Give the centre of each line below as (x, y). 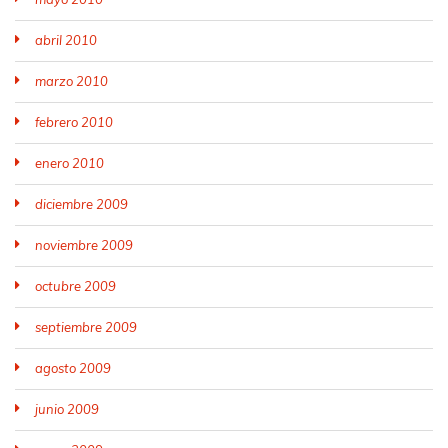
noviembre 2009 (84, 245)
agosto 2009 (73, 368)
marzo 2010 (71, 81)
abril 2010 (66, 40)
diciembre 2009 (81, 204)
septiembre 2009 (86, 327)
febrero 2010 (74, 122)
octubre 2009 (75, 286)
